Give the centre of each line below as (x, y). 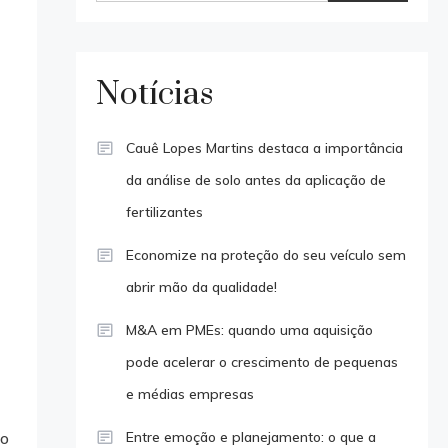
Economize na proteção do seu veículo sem (265, 254)
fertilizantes (164, 211)
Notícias (154, 94)
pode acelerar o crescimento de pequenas (261, 361)
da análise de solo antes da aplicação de (255, 179)
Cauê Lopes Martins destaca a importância (264, 147)
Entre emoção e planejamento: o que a (250, 436)
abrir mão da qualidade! (201, 286)
